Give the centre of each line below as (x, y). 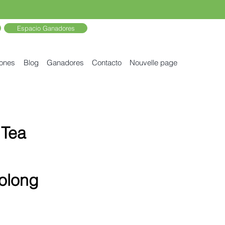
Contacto (107, 63)
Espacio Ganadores (46, 28)
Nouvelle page (153, 63)
